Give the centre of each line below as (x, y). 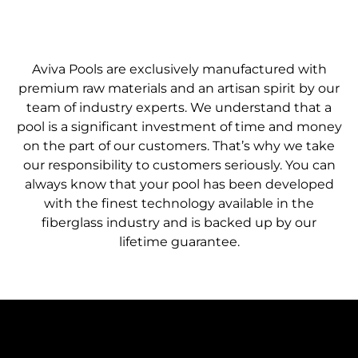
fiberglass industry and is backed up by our (179, 223)
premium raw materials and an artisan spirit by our (179, 89)
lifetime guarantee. (179, 242)
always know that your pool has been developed (179, 185)
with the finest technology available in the (179, 204)
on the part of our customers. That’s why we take (179, 146)
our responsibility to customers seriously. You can (179, 165)
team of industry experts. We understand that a (179, 108)
